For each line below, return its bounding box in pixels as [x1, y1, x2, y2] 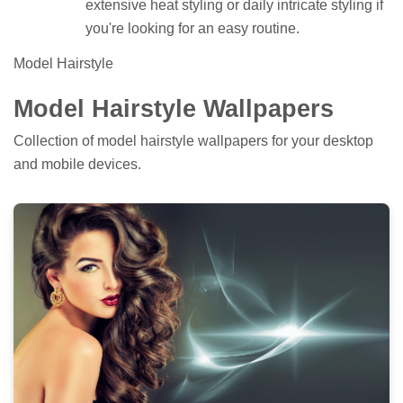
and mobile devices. [13, 156, 141, 172]
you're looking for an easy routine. [85, 21, 300, 37]
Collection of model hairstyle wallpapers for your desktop [13, 132, 373, 148]
